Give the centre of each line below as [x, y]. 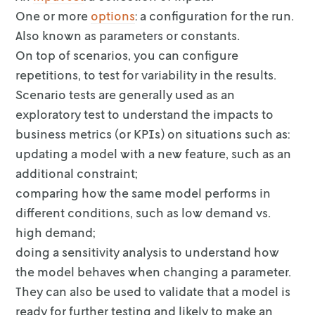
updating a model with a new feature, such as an [154, 153]
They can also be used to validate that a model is [153, 291]
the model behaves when [88, 271]
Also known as [56, 35]
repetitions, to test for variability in [114, 75]
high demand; [56, 232]
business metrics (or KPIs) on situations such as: [153, 134]
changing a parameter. [227, 271]
